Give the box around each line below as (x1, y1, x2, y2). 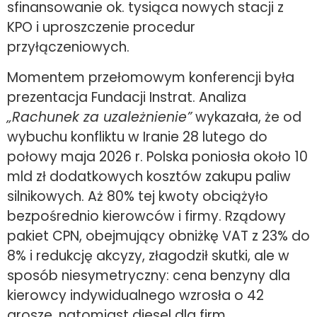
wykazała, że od (192, 107, 301, 127)
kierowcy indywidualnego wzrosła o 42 (7, 285, 264, 305)
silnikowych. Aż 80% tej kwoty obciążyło (7, 186, 268, 206)
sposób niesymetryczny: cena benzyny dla (7, 265, 290, 285)
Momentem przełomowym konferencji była (7, 67, 294, 87)
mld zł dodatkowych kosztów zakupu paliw (7, 166, 291, 186)
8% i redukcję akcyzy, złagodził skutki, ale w (7, 246, 289, 265)
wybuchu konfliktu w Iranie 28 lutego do (7, 127, 267, 146)
